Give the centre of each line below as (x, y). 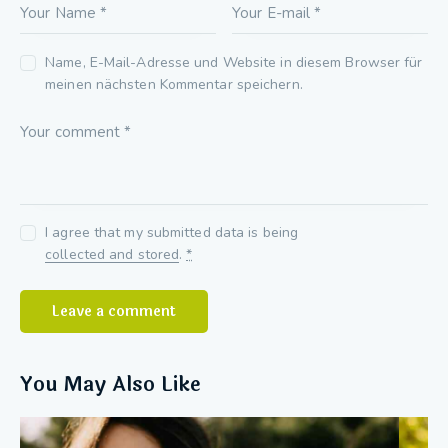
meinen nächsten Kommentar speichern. (174, 84)
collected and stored (112, 255)
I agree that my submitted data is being (172, 233)
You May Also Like (110, 385)
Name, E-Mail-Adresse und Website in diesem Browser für (234, 62)
